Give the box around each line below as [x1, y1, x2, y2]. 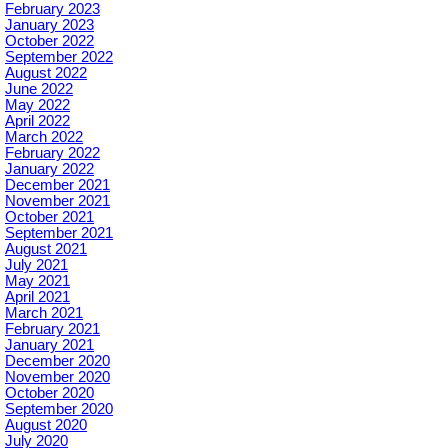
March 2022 [5, 128, 83, 145]
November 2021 [5, 192, 110, 209]
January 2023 [5, 16, 94, 33]
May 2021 [5, 272, 70, 289]
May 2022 [5, 96, 70, 113]
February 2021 [5, 320, 100, 337]
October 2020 [5, 384, 94, 401]
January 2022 [5, 160, 94, 177]
